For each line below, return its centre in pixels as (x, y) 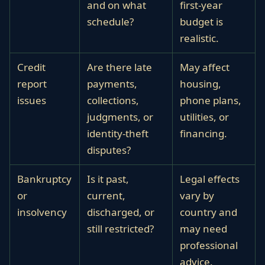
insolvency (42, 212)
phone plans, (211, 100)
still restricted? (120, 229)
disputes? (109, 150)
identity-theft (118, 133)
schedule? (110, 22)
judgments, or (120, 117)
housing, (201, 84)
